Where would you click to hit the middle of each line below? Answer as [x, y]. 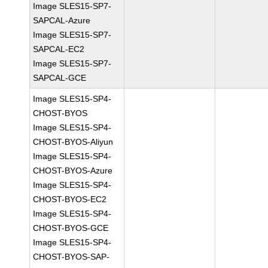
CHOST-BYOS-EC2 [70, 199]
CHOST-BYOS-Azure [73, 170]
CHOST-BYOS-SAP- [71, 257]
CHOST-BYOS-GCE [71, 228]
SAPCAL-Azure [62, 20]
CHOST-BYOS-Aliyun [73, 142]
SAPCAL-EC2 [59, 49]
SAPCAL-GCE [60, 78]
